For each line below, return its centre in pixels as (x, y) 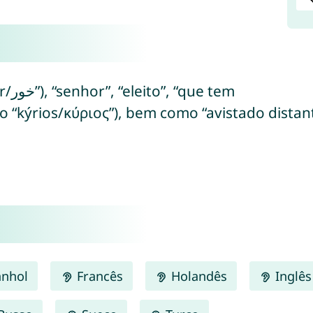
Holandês (197, 276)
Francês (98, 276)
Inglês (291, 276)
